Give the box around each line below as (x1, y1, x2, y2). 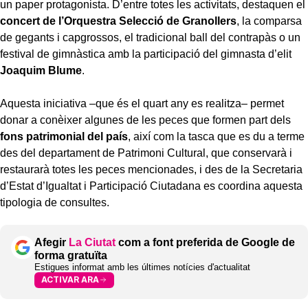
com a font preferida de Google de (115, 236, 295, 248)
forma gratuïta (34, 249, 107, 261)
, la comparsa (236, 14, 302, 27)
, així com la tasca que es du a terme (128, 130, 305, 142)
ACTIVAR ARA (41, 274, 99, 285)
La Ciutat (69, 236, 115, 248)
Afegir (34, 236, 69, 248)
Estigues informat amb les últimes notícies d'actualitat (34, 261, 250, 272)
